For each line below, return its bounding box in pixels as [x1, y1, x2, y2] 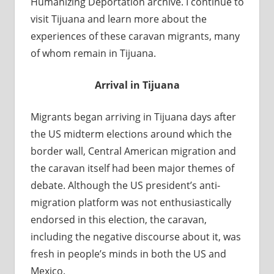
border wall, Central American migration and [30, 144, 236, 158]
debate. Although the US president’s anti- [30, 179, 220, 193]
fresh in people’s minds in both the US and [30, 247, 226, 261]
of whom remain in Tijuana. [30, 46, 156, 61]
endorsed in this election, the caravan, [30, 213, 207, 227]
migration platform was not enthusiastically [30, 196, 231, 210]
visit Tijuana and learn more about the [30, 12, 207, 26]
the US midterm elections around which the [30, 127, 232, 141]
